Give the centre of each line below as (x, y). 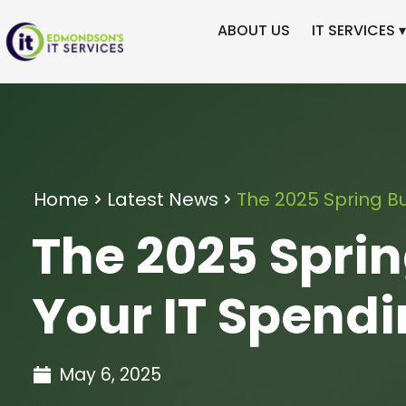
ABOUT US (253, 30)
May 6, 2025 (110, 374)
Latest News (163, 199)
